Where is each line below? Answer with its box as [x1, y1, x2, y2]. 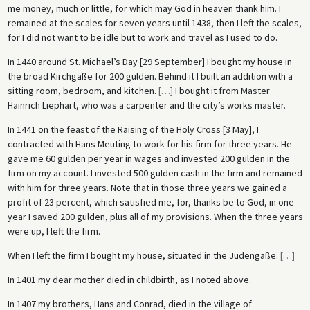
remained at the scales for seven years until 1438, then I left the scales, [7, 17, 302, 30]
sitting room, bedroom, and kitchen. [7, 84, 158, 98]
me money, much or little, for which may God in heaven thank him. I [7, 2, 281, 15]
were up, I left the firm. [7, 225, 100, 238]
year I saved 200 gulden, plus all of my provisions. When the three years [7, 210, 303, 224]
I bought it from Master [172, 84, 270, 98]
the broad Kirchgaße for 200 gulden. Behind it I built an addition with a [7, 70, 293, 83]
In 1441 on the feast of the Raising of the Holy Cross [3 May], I [7, 123, 259, 136]
